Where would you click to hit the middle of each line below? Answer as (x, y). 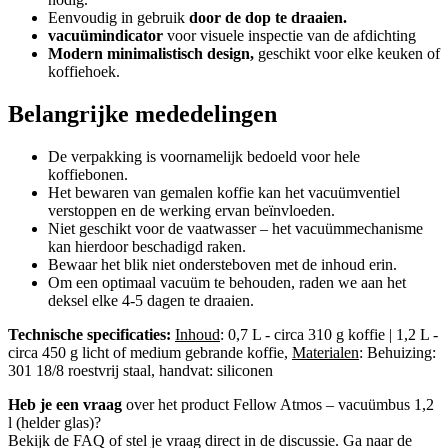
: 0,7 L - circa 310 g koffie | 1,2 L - (329, 334)
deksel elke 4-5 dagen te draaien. (151, 300)
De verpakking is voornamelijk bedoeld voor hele (204, 156)
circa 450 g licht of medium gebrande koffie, (150, 352)
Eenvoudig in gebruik (118, 17)
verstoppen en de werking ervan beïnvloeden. (191, 210)
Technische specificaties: (89, 334)
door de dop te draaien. (268, 17)
